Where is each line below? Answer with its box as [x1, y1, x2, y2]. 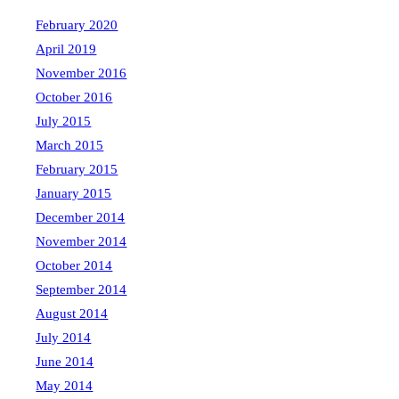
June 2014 [36, 354, 94, 370]
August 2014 [36, 306, 109, 322]
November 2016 [36, 66, 127, 81]
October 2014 [36, 258, 113, 273]
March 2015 [36, 138, 104, 153]
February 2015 [36, 162, 118, 177]
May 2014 [36, 379, 94, 394]
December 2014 [36, 210, 126, 225]
